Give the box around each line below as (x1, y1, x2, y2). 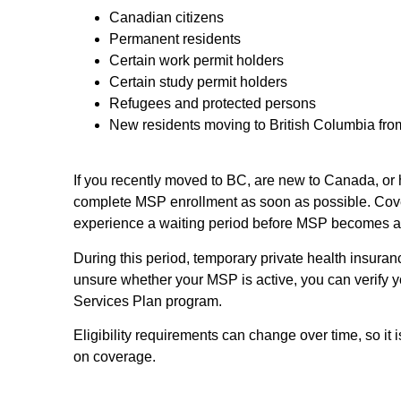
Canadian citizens (109, 10, 224, 26)
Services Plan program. (73, 293, 222, 309)
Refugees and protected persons (109, 96, 316, 112)
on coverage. (73, 349, 156, 365)
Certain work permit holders (109, 53, 284, 69)
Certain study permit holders (109, 74, 287, 90)
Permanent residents (109, 31, 241, 47)
